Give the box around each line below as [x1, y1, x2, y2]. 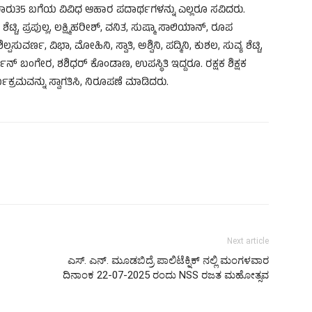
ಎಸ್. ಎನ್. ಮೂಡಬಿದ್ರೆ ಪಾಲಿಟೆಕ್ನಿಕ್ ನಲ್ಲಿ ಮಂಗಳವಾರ [68, 253, 269, 267]
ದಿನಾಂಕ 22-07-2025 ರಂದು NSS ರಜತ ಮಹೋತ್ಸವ [63, 268, 269, 281]
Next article [227, 235, 269, 246]
